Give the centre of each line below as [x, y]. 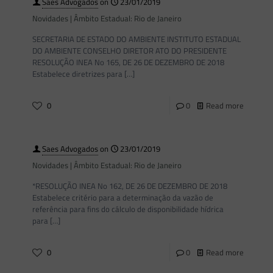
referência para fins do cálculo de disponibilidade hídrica [128, 209]
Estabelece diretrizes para [77, 74]
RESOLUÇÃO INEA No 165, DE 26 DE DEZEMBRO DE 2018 [128, 62]
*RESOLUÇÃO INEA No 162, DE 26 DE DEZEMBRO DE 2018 [130, 186]
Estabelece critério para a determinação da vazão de [123, 197]
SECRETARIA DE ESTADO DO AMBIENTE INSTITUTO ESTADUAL [136, 39]
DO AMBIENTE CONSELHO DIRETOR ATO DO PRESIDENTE [129, 51]
